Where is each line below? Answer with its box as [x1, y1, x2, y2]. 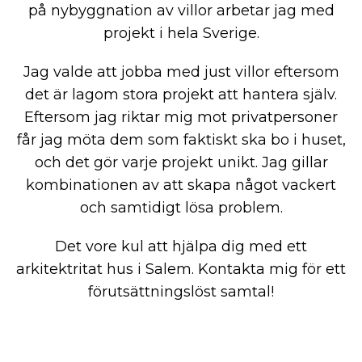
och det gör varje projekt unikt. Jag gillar [34, 153, 328, 171]
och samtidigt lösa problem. [79, 198, 283, 217]
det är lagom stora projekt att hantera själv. [25, 85, 337, 103]
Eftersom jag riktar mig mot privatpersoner [24, 107, 338, 126]
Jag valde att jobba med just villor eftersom [23, 62, 339, 81]
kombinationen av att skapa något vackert [26, 175, 336, 194]
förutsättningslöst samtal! [88, 282, 274, 301]
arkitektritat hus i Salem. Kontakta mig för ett [16, 259, 346, 278]
